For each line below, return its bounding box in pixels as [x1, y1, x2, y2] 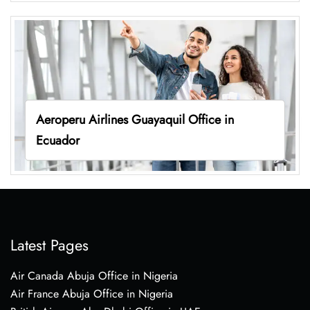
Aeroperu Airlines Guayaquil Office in [35, 110, 234, 129]
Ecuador [35, 131, 80, 149]
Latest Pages [10, 233, 89, 256]
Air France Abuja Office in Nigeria [10, 285, 173, 302]
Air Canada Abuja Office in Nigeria [10, 267, 178, 284]
